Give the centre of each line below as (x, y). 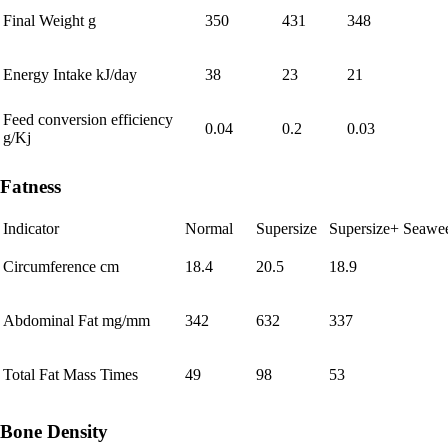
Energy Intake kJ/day (70, 75)
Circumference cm (61, 266)
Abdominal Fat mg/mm (82, 320)
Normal (215, 228)
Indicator (33, 228)
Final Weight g (49, 21)
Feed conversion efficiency (88, 120)
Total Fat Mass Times (70, 374)
